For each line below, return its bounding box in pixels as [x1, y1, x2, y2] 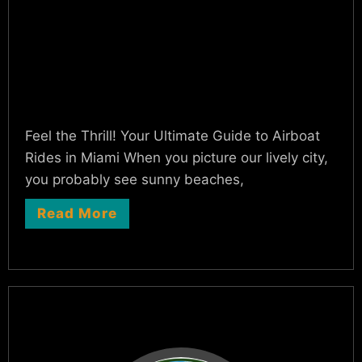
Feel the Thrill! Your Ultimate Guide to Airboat [25, 128, 320, 144]
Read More [37, 205, 117, 221]
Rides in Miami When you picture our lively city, [25, 149, 328, 166]
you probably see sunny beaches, [25, 171, 244, 187]
